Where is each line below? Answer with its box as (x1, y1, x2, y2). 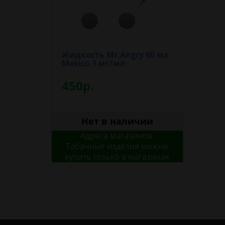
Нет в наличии (81, 115, 153, 127)
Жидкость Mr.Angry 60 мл (62, 49, 169, 60)
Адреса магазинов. (80, 130, 154, 141)
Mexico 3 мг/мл (62, 58, 125, 69)
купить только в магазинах (65, 151, 170, 162)
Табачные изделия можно (66, 141, 169, 152)
